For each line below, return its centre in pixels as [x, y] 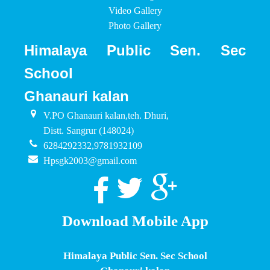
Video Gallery [135, 11]
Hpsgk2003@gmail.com [90, 161]
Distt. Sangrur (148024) [89, 130]
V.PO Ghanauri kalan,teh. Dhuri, [106, 115]
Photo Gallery [135, 26]
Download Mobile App [135, 221]
